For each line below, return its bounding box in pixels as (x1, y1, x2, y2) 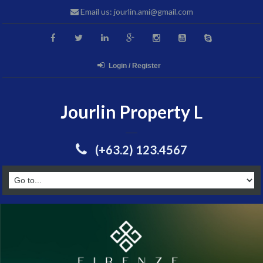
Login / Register (109, 62, 161, 70)
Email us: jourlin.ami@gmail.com (78, 6, 193, 16)
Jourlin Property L (60, 101, 203, 122)
